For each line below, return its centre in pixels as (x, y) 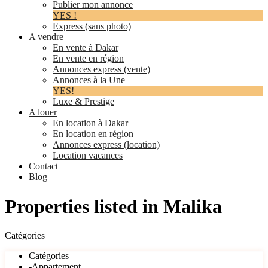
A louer (43, 112)
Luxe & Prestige (83, 102)
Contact (43, 166)
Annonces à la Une (89, 80)
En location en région (93, 134)
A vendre (46, 37)
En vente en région (88, 59)
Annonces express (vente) (101, 69)
